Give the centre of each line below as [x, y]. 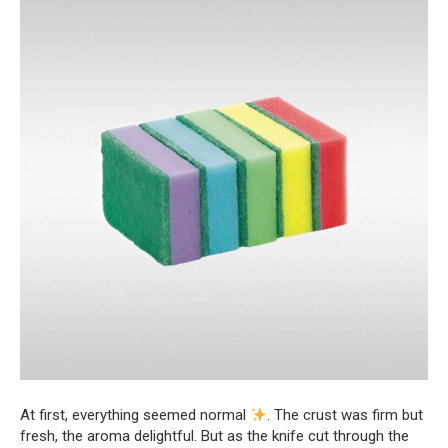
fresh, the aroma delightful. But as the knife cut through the [214, 436]
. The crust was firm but [345, 415]
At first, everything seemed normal [135, 415]
